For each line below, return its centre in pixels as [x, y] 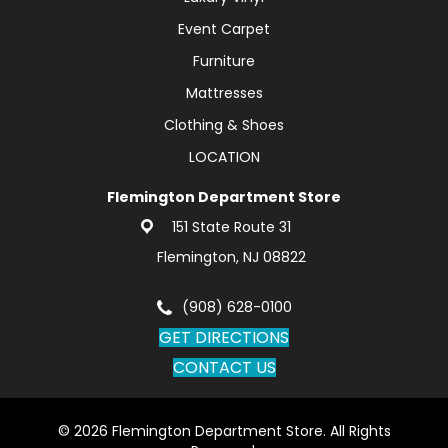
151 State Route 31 [231, 226]
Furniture [224, 60]
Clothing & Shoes [224, 124]
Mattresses [224, 92]
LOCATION [224, 156]
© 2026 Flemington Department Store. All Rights [224, 430]
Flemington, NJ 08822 [231, 256]
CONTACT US [224, 367]
